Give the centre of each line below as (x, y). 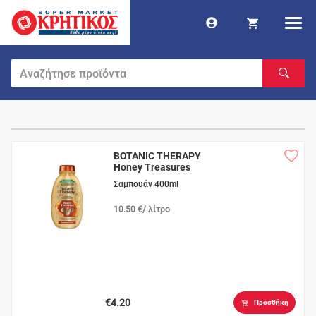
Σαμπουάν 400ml (146, 184)
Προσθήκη (271, 303)
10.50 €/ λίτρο (142, 209)
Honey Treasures (152, 167)
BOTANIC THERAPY (158, 156)
